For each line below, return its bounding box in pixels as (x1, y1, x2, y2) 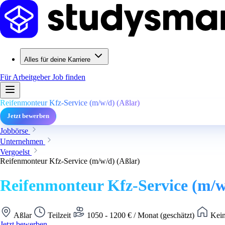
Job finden (52, 73, 85, 81)
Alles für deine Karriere (24, 56, 90, 63)
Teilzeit (46, 210, 73, 219)
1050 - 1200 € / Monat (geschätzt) (85, 210, 196, 219)
